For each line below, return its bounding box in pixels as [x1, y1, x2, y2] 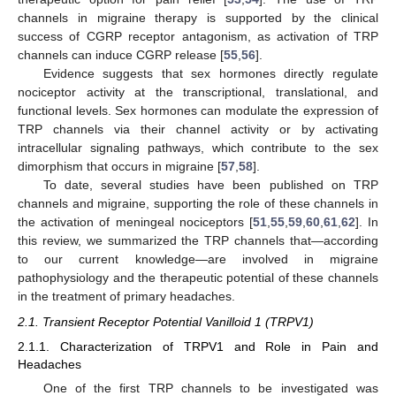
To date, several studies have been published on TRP [42, 178, 378, 193]
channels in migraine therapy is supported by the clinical [18, 11, 378, 26]
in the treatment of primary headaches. [18, 289, 235, 304]
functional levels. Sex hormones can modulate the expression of [18, 103, 378, 118]
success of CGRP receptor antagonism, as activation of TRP [18, 29, 378, 44]
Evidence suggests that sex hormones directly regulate [42, 66, 378, 81]
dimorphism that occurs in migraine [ [18, 159, 221, 174]
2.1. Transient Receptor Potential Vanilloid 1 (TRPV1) [18, 314, 314, 329]
